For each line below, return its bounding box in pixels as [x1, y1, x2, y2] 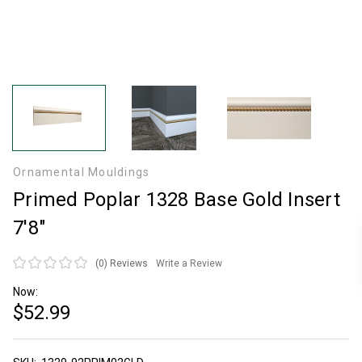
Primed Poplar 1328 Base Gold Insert [13, 188, 340, 211]
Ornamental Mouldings [13, 166, 150, 179]
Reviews [110, 258, 148, 269]
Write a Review [156, 258, 222, 269]
